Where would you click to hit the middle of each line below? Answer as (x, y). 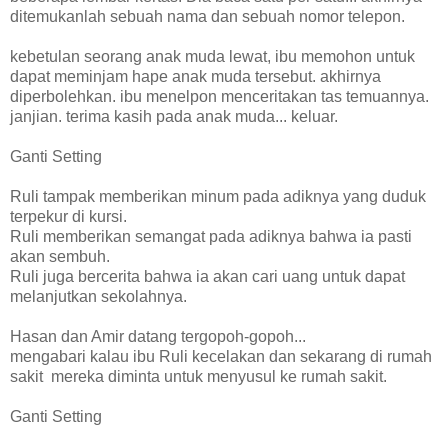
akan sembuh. (60, 256)
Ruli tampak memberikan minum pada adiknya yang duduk (218, 196)
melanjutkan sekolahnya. (98, 296)
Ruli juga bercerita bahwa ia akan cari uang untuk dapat (207, 276)
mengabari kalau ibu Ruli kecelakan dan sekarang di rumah (221, 356)
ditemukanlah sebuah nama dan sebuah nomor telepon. (207, 16)
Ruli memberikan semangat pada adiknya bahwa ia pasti (211, 236)
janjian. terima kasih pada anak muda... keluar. (174, 116)
